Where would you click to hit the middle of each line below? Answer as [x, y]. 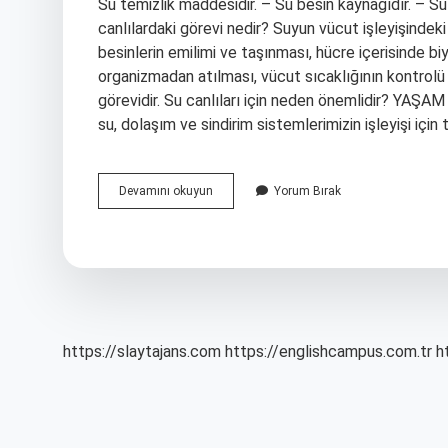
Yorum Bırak [307, 191]
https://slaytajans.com [142, 351]
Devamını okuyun [166, 191]
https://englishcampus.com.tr [328, 351]
